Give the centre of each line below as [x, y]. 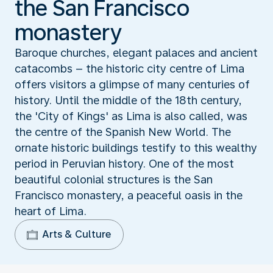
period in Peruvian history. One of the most [124, 163]
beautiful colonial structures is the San [114, 179]
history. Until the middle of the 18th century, [128, 100]
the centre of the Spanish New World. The [123, 132]
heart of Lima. [51, 211]
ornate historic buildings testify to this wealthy [136, 147]
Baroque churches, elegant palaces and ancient [136, 52]
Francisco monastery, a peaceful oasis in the [129, 195]
